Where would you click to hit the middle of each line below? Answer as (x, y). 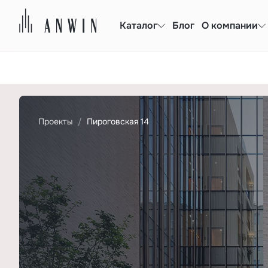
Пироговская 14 (118, 121)
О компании (230, 25)
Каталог (138, 25)
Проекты (56, 121)
